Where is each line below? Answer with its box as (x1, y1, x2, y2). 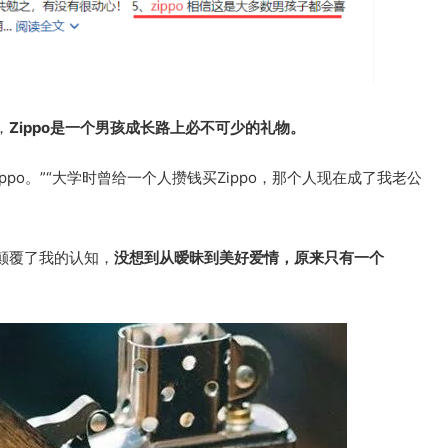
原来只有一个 (294, 248, 384, 267)
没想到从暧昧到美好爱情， (114, 248, 294, 267)
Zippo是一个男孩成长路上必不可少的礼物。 (9, 118, 305, 137)
